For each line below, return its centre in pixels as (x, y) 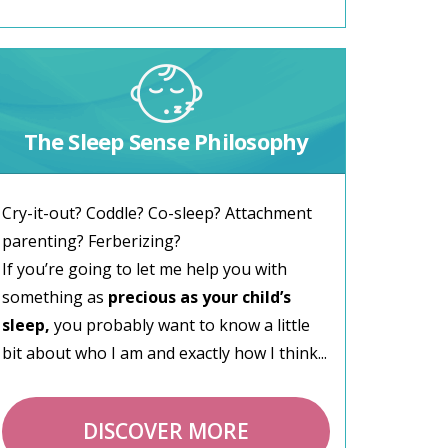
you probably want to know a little (180, 324)
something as (55, 296)
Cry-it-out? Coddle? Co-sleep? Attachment (157, 212)
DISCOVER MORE (166, 430)
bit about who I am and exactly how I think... (164, 352)
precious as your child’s (199, 296)
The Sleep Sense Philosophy (166, 140)
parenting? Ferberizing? (91, 240)
